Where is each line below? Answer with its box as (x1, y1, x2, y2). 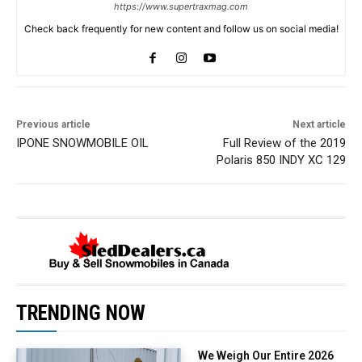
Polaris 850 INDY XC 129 (216, 152, 346, 167)
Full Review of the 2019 (222, 135, 346, 150)
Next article (292, 118, 346, 130)
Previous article (16, 118, 90, 130)
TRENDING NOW (16, 301, 145, 325)
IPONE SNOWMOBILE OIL (16, 135, 149, 150)
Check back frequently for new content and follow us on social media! (23, 22, 339, 35)
